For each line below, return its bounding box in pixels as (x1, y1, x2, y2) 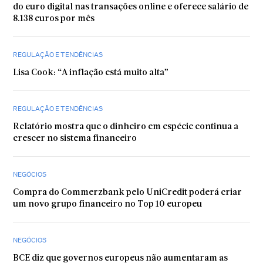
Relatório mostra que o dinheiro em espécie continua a (13, 122, 239, 131)
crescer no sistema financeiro (13, 134, 137, 143)
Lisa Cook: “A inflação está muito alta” (13, 68, 169, 77)
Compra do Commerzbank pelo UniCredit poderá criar (13, 188, 242, 197)
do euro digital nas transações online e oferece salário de (13, 2, 249, 12)
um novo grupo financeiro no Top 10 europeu (13, 200, 203, 209)
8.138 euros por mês (13, 14, 95, 23)
